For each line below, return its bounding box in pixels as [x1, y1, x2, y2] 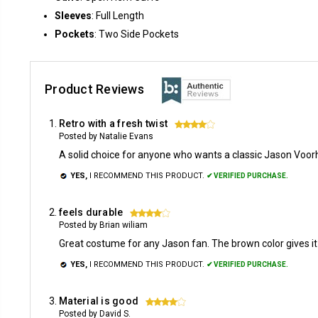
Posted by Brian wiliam [59, 220, 148, 230]
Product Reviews [45, 81, 147, 97]
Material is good [59, 295, 138, 307]
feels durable [59, 207, 124, 218]
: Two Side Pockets [94, 28, 179, 40]
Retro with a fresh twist [59, 118, 168, 129]
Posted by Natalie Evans [59, 131, 153, 141]
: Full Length [92, 10, 144, 21]
